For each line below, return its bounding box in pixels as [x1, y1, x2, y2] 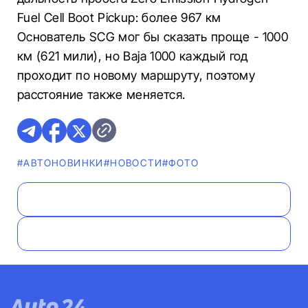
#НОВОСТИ [103, 157, 163, 168]
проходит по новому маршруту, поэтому [17, 68, 255, 82]
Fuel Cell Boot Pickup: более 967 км [17, 10, 221, 25]
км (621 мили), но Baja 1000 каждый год [17, 49, 248, 63]
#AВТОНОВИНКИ [17, 157, 104, 168]
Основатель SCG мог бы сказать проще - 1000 [17, 30, 289, 44]
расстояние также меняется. [17, 87, 186, 102]
